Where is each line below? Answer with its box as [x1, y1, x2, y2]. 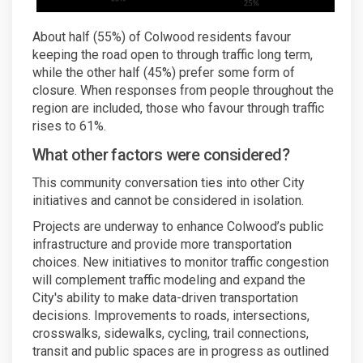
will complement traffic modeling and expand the [32, 271, 305, 288]
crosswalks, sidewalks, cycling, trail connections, [32, 325, 309, 341]
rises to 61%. [32, 117, 106, 134]
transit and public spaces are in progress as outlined [32, 343, 329, 359]
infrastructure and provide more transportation [32, 236, 292, 252]
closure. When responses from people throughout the [32, 82, 334, 98]
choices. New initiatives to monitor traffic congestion [32, 254, 329, 270]
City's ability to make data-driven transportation [32, 289, 298, 305]
